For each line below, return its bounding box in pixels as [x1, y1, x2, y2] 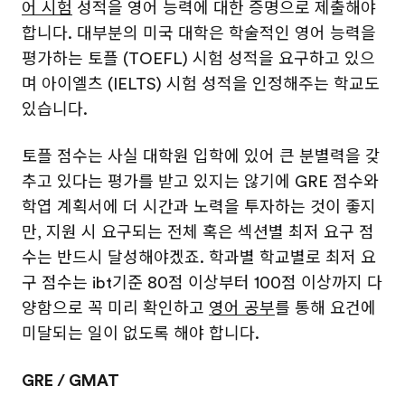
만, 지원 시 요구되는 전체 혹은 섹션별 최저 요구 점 [22, 223, 374, 241]
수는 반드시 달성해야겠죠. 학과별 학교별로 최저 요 [22, 249, 376, 267]
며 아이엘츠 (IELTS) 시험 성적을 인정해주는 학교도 [22, 75, 380, 93]
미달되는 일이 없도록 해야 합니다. [22, 325, 259, 343]
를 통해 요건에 [275, 299, 376, 317]
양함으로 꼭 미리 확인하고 [22, 299, 209, 317]
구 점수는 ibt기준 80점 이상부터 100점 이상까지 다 [22, 274, 382, 292]
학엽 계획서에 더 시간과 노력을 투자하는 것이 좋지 [22, 198, 376, 216]
